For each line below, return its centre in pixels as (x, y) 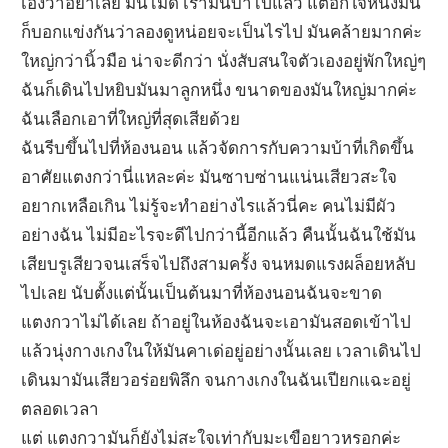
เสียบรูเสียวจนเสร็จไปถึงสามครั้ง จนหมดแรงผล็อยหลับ (219, 263)
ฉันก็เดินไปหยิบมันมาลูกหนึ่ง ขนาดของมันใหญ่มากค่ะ (219, 89)
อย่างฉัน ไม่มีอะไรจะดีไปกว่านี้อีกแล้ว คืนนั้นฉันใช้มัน (219, 234)
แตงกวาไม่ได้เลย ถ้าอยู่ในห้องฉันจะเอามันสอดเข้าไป (216, 321)
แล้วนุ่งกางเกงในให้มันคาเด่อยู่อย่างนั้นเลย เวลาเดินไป (221, 350)
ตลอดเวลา (60, 408)
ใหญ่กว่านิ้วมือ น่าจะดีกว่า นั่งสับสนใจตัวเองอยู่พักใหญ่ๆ (224, 60)
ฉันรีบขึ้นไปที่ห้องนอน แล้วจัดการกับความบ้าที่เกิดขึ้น (218, 147)
